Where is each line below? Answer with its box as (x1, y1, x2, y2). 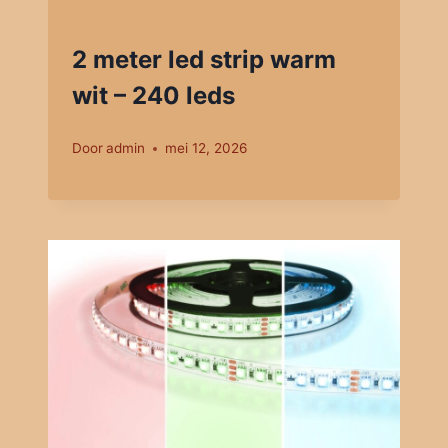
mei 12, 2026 (165, 140, 248, 157)
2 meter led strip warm (72, 45, 336, 75)
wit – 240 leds (72, 81, 235, 111)
